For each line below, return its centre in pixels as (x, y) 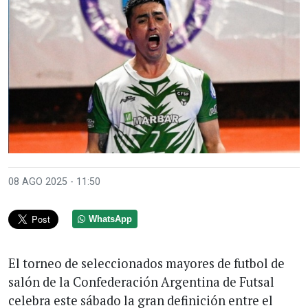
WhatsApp (111, 219)
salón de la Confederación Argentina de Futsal (141, 282)
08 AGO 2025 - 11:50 (54, 181)
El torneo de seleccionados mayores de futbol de (146, 263)
